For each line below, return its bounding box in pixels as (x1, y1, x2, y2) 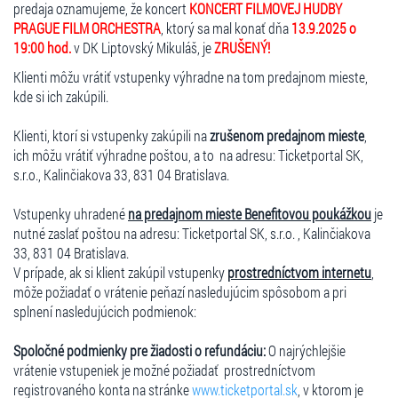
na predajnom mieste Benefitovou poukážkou (128, 203, 371, 223)
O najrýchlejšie (266, 340, 346, 360)
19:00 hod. (13, 37, 71, 57)
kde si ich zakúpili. (13, 86, 108, 106)
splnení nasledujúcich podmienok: (13, 301, 196, 321)
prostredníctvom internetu (227, 262, 371, 282)
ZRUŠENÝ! (214, 37, 270, 57)
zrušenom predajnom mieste (210, 125, 364, 145)
